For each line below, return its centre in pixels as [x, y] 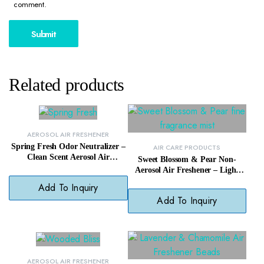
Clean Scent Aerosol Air [68, 157]
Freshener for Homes [68, 167]
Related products [67, 85]
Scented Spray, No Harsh [187, 181]
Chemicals [187, 192]
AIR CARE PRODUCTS [187, 148]
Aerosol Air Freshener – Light [187, 170]
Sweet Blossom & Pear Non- [187, 160]
